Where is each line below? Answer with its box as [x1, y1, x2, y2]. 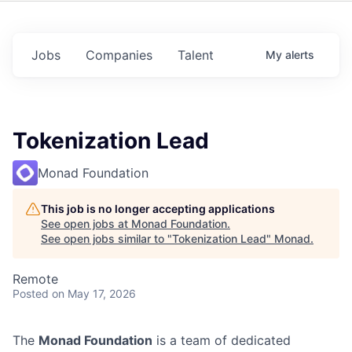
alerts [285, 48, 314, 61]
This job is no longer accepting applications [41, 202, 275, 215]
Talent [178, 47, 214, 63]
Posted [13, 287, 49, 300]
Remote [13, 271, 58, 287]
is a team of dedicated [152, 332, 291, 348]
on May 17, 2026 [52, 287, 136, 300]
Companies [86, 47, 152, 63]
